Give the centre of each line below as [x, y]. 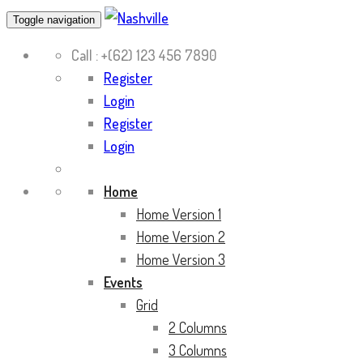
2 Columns [198, 327]
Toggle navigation [54, 20]
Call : [85, 55]
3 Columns [198, 350]
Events [123, 282]
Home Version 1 [179, 214]
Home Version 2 [181, 237]
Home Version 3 [181, 259]
